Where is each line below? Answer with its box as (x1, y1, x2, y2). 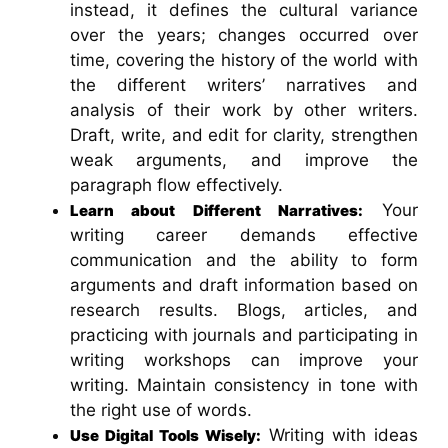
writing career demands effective (70, 224, 418, 245)
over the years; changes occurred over (70, 24, 418, 45)
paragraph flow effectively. (70, 174, 283, 195)
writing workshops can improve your (70, 349, 418, 370)
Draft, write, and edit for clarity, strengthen (70, 124, 418, 145)
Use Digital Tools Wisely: (70, 425, 261, 445)
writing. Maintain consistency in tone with (70, 374, 418, 395)
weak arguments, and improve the (70, 149, 418, 170)
